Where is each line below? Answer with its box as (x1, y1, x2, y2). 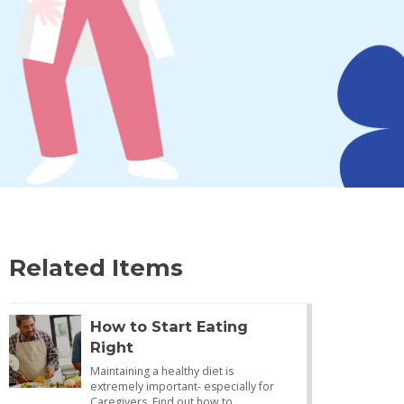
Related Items (8, 253, 183, 283)
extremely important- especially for (89, 379, 274, 395)
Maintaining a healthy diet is (89, 363, 234, 380)
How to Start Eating (89, 317, 248, 336)
